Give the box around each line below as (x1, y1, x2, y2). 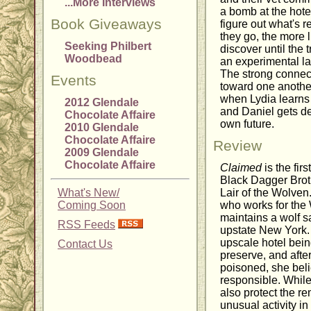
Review (213, 137, 262, 154)
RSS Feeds (58, 219, 115, 230)
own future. (220, 118, 274, 130)
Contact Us (58, 238, 112, 250)
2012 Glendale (65, 96, 139, 108)
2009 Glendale (65, 146, 139, 158)
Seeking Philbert (65, 40, 151, 52)
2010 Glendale (65, 121, 139, 133)
